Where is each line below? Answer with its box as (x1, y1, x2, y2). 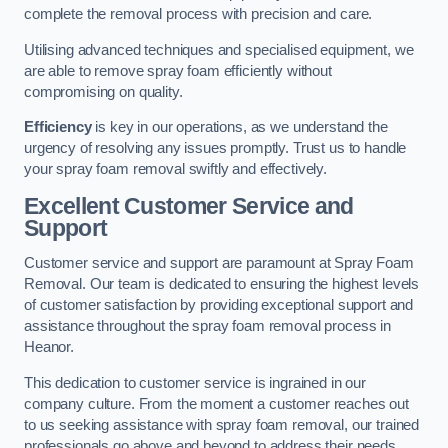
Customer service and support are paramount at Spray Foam (24, 255, 414, 272)
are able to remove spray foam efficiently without (24, 62, 332, 79)
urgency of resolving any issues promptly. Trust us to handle (24, 140, 407, 157)
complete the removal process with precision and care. (24, 6, 373, 23)
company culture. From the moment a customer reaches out (24, 395, 410, 412)
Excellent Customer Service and (24, 192, 354, 219)
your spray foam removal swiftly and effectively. (24, 161, 328, 178)
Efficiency (24, 119, 92, 136)
